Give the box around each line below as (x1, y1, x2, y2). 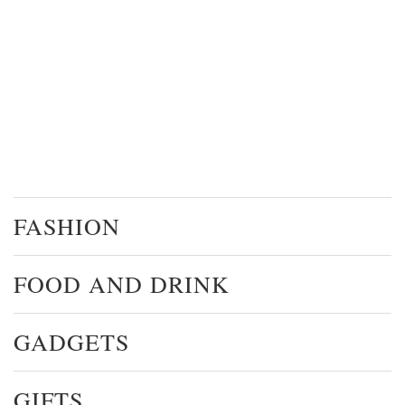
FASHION (14, 210, 120, 241)
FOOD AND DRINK (14, 268, 230, 299)
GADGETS (14, 325, 129, 357)
